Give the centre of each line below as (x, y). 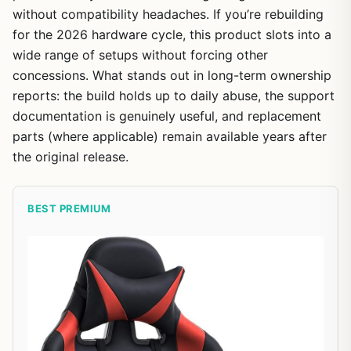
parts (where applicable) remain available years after (170, 137)
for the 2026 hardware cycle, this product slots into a (172, 35)
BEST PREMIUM (69, 209)
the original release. (71, 157)
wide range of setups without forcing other (140, 55)
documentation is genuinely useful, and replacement (167, 116)
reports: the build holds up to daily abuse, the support (174, 96)
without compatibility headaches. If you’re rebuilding (168, 14)
